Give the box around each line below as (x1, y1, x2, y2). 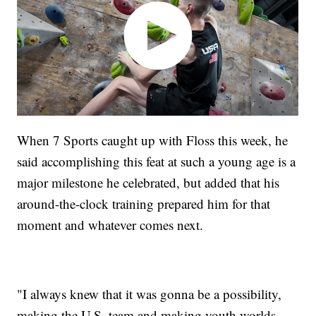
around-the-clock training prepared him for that (17, 194, 271, 212)
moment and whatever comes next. (17, 215, 204, 233)
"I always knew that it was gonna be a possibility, (17, 284, 282, 303)
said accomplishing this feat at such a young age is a (17, 152, 296, 170)
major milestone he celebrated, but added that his (17, 173, 280, 191)
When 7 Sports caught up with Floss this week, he (17, 130, 288, 149)
